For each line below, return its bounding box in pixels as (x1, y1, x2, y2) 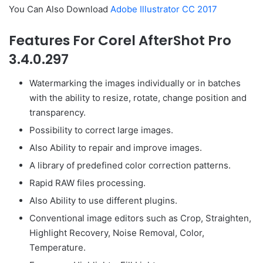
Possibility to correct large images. (29, 124, 173, 136)
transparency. (29, 106, 86, 118)
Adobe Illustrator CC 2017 (110, 4, 217, 15)
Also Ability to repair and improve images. (29, 141, 202, 153)
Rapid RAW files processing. (29, 177, 146, 188)
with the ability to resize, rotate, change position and (29, 92, 247, 103)
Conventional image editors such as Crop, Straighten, (29, 212, 251, 224)
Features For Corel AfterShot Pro (9, 31, 231, 50)
